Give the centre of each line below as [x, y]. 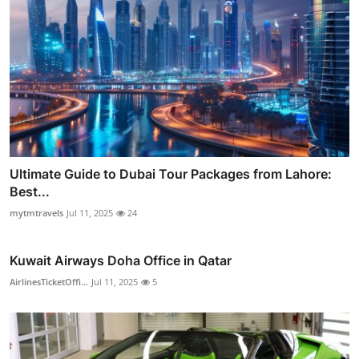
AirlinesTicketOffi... [49, 282]
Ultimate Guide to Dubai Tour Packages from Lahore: [171, 174]
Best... [30, 192]
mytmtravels [36, 213]
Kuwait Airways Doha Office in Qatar [121, 261]
